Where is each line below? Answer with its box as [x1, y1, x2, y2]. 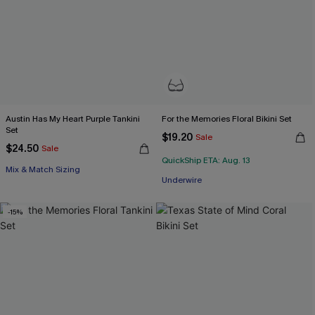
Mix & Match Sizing [6, 164, 80, 175]
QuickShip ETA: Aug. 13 [162, 155, 250, 166]
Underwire [162, 174, 202, 186]
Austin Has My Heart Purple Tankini [6, 113, 140, 124]
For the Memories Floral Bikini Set [162, 113, 292, 124]
